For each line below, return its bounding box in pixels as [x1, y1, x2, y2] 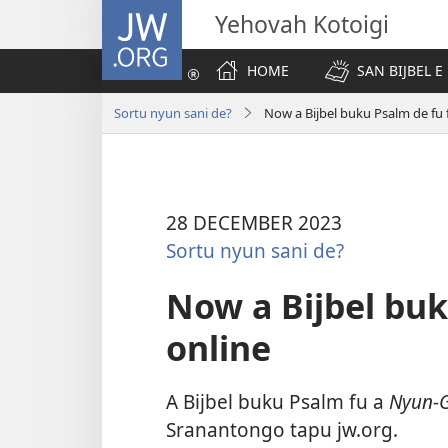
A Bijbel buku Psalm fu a [166, 387, 389, 415]
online [166, 324, 271, 371]
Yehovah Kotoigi [215, 8, 389, 40]
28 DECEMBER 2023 [166, 209, 342, 237]
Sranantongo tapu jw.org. [166, 415, 398, 443]
